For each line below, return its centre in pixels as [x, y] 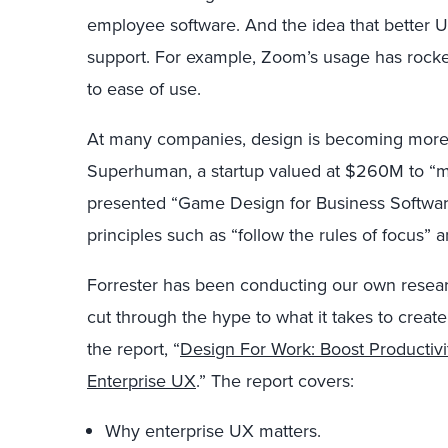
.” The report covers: [275, 380]
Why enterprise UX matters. [213, 430]
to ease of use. [144, 88]
